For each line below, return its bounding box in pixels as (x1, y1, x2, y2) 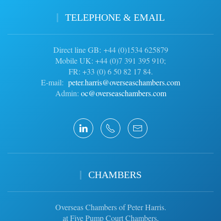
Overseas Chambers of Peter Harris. (55, 202, 166, 213)
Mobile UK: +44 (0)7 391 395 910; (55, 55, 166, 66)
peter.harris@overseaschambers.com (68, 77, 180, 88)
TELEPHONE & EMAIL (62, 12, 165, 23)
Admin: (55, 88, 81, 99)
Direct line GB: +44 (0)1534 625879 (53, 44, 168, 55)
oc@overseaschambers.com (80, 88, 166, 99)
